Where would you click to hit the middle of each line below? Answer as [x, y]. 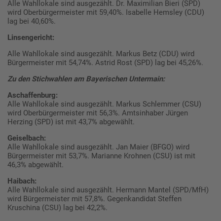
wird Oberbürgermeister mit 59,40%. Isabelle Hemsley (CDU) [106, 12]
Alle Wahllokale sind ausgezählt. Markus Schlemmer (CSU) [104, 104]
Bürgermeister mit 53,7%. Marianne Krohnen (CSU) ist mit [101, 156]
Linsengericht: [31, 37]
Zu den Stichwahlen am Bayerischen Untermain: [86, 79]
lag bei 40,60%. [32, 21]
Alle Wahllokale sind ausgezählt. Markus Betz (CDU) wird [101, 54]
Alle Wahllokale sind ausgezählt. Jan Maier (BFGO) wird [98, 147]
